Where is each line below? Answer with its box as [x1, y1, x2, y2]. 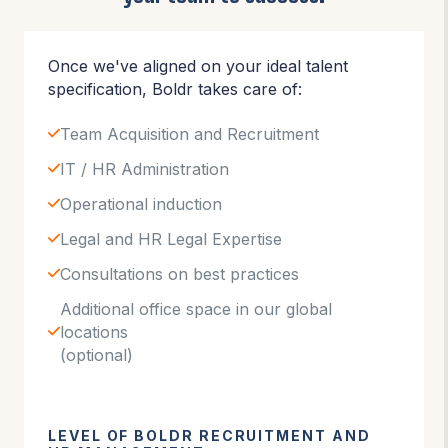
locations [60, 322, 129, 343]
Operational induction [60, 194, 223, 215]
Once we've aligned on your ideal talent [48, 55, 348, 76]
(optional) [60, 345, 134, 366]
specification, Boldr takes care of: [48, 78, 302, 99]
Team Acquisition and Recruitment [60, 124, 320, 145]
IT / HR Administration [60, 159, 230, 180]
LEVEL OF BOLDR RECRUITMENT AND [48, 427, 371, 445]
